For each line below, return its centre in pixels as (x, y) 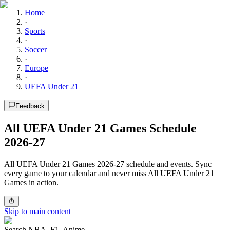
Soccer (36, 50)
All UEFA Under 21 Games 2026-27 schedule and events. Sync (108, 164)
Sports (35, 31)
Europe (36, 68)
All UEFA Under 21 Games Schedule (100, 128)
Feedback (30, 106)
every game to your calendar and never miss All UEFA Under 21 (109, 173)
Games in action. (31, 182)
